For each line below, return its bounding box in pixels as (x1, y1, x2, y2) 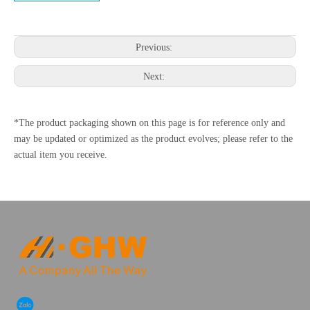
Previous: (135, 42, 175, 53)
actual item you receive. (14, 149, 107, 161)
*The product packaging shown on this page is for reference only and (14, 118, 285, 129)
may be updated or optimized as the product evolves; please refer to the (14, 134, 293, 145)
